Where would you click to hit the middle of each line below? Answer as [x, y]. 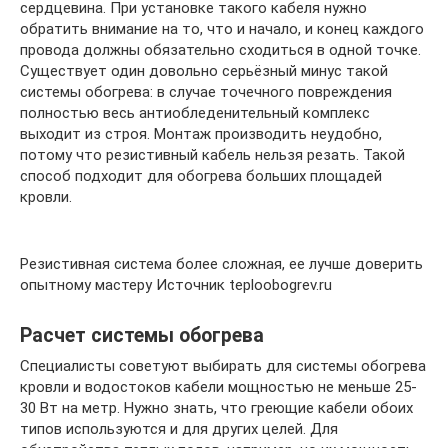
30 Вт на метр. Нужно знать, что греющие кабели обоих [216, 407]
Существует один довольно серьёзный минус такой [204, 70]
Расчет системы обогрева [142, 335]
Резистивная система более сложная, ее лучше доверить [221, 263]
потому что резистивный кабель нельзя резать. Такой [212, 154]
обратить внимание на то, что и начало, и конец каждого [222, 28]
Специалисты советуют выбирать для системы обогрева [223, 365]
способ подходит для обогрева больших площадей [201, 175]
